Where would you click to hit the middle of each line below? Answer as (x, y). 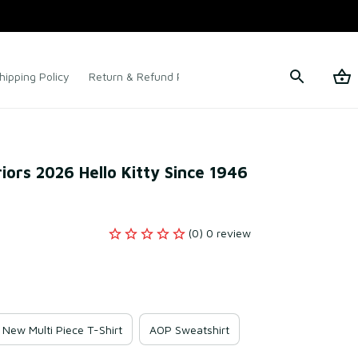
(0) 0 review (220, 233)
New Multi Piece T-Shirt (62, 329)
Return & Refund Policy (148, 76)
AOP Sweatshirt (189, 329)
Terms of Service (269, 76)
